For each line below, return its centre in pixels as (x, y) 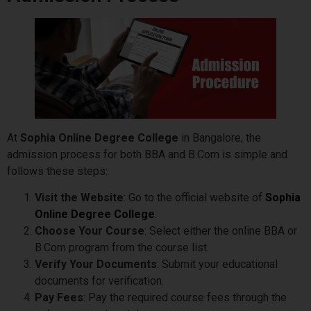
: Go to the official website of (194, 197)
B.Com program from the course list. (123, 247)
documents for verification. (101, 280)
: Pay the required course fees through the (185, 297)
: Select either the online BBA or (221, 230)
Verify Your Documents (96, 264)
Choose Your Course (90, 230)
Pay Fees (59, 297)
